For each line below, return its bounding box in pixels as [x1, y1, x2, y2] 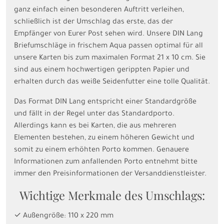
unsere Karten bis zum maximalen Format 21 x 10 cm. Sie [14, 54, 205, 62]
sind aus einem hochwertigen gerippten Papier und [14, 66, 189, 74]
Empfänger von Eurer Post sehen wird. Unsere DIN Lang [14, 30, 203, 38]
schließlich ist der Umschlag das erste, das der [14, 18, 173, 26]
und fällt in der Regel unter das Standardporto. [14, 110, 174, 118]
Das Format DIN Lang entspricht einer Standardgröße [14, 98, 196, 106]
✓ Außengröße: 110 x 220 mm [14, 212, 113, 220]
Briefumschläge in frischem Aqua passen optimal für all [14, 42, 203, 50]
